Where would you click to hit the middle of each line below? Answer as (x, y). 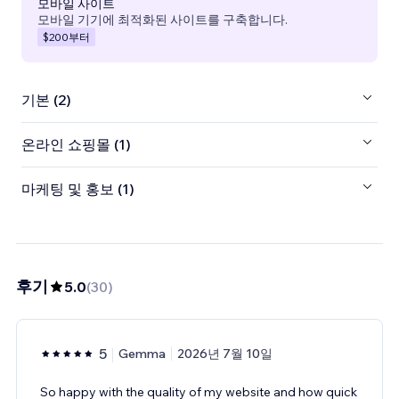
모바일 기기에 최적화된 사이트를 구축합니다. (163, 19)
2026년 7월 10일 (225, 353)
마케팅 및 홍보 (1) (78, 189)
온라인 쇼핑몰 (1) (76, 145)
